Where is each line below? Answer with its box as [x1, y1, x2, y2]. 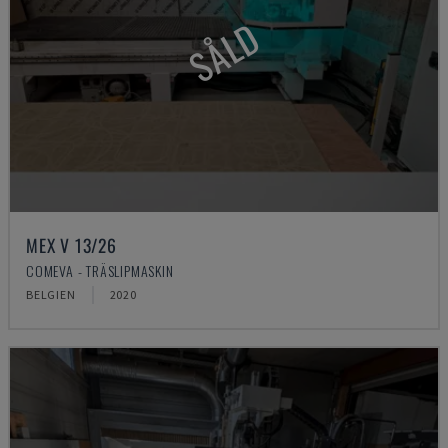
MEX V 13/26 [26, 232, 117, 258]
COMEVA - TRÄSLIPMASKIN [26, 260, 174, 281]
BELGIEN [26, 287, 76, 302]
